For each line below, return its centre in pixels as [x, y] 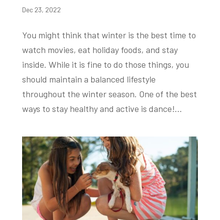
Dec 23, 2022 [41, 10]
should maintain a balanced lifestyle [89, 79]
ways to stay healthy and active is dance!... [102, 109]
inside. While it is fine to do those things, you [105, 65]
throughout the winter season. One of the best [109, 94]
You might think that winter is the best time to [109, 35]
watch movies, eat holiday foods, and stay [100, 50]
